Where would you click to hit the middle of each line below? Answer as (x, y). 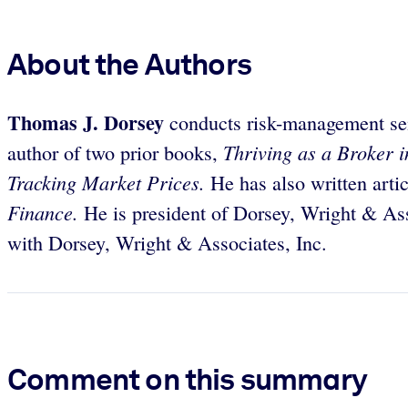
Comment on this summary (187, 379)
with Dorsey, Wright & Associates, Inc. (167, 242)
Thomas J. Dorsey (88, 122)
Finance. (46, 212)
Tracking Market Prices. (109, 182)
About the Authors (129, 64)
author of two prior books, (115, 152)
